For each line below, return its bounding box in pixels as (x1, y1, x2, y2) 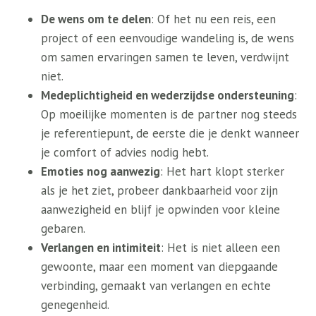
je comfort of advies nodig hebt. (41, 145, 209, 160)
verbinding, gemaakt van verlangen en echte (41, 278, 271, 293)
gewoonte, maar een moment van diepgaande (41, 259, 278, 274)
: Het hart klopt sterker (160, 164, 284, 179)
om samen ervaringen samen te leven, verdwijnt (41, 49, 289, 65)
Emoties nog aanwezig (41, 164, 160, 179)
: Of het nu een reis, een (151, 11, 276, 27)
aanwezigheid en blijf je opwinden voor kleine (41, 202, 280, 217)
